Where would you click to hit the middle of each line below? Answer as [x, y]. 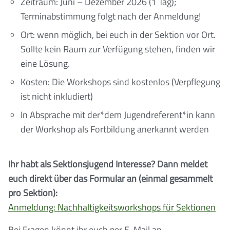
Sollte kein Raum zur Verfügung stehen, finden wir [118, 49]
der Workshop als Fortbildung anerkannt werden [115, 129]
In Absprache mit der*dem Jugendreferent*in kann [118, 114]
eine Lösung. [45, 63]
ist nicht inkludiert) [57, 96]
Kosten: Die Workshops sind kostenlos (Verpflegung [120, 82]
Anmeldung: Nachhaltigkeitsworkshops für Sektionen [112, 207]
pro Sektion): [33, 193]
